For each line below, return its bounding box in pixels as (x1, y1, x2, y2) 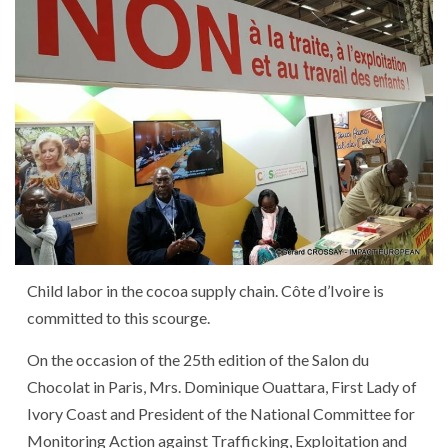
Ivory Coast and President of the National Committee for (27, 403, 415, 423)
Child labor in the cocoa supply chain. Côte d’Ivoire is (27, 280, 384, 300)
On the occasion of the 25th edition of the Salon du (27, 349, 369, 369)
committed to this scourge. (27, 307, 210, 327)
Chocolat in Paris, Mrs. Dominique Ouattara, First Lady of (27, 376, 417, 396)
